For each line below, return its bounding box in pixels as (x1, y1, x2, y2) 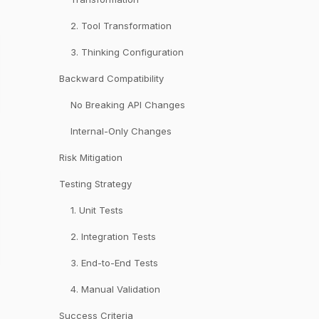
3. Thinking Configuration (70, 46, 184, 58)
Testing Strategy (58, 178, 132, 189)
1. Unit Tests (70, 204, 123, 216)
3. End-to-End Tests (70, 257, 158, 268)
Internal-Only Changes (70, 125, 172, 137)
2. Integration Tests (70, 231, 156, 242)
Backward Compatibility (58, 73, 164, 84)
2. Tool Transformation (70, 20, 172, 31)
